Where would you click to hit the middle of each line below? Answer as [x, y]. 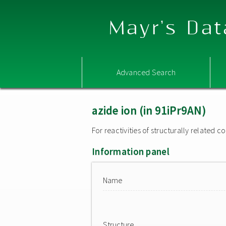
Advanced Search [146, 72]
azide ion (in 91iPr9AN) [149, 110]
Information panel [131, 151]
